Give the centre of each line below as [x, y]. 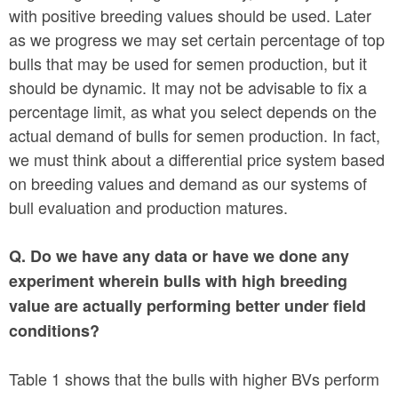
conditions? [54, 331]
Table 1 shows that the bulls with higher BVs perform [194, 379]
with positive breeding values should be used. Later [190, 16]
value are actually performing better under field [187, 306]
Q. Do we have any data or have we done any [179, 256]
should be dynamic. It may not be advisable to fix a [188, 88]
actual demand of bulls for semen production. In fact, [195, 135]
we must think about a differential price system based [197, 159]
